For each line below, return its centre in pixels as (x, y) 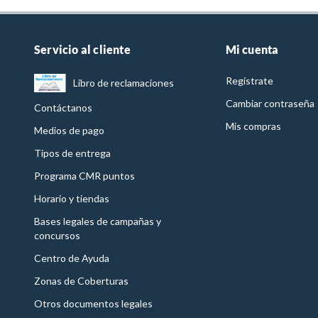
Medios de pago (69, 131)
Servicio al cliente (82, 50)
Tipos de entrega (72, 153)
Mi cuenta (252, 50)
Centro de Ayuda (72, 258)
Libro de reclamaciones (124, 83)
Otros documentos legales (93, 304)
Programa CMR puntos (84, 176)
